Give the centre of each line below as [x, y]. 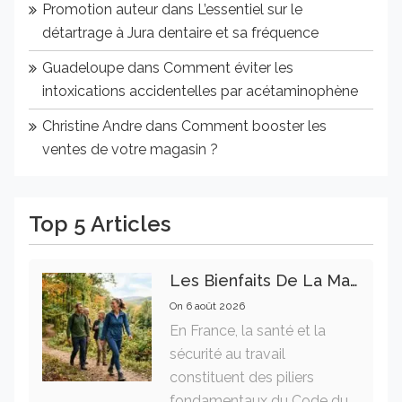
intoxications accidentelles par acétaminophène [200, 91]
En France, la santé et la [247, 330]
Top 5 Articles [100, 223]
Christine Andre [92, 126]
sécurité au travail [227, 354]
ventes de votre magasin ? [130, 149]
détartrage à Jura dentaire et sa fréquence [180, 32]
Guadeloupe [83, 67]
